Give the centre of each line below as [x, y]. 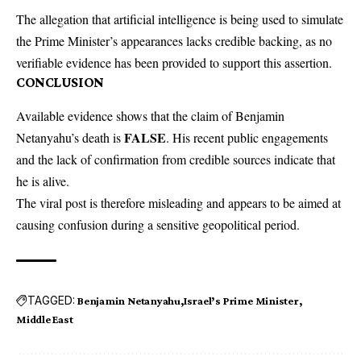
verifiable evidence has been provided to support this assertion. [174, 62]
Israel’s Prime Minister [241, 300]
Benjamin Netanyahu [129, 300]
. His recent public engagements [247, 137]
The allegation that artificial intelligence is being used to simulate [180, 19]
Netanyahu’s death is [70, 137]
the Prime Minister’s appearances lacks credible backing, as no [174, 40]
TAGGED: [51, 301]
